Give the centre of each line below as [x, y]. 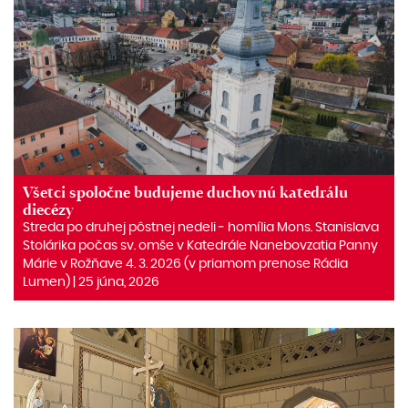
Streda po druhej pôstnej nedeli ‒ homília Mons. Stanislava [201, 227]
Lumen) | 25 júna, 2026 [91, 282]
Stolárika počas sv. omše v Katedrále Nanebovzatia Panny [200, 245]
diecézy [48, 209]
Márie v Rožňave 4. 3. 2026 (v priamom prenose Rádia [185, 264]
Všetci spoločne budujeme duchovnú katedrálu [185, 192]
